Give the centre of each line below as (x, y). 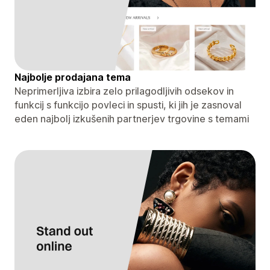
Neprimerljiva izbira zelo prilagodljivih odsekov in (124, 91)
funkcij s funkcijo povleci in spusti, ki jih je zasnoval (128, 105)
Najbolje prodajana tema (73, 77)
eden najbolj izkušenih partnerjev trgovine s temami (132, 118)
